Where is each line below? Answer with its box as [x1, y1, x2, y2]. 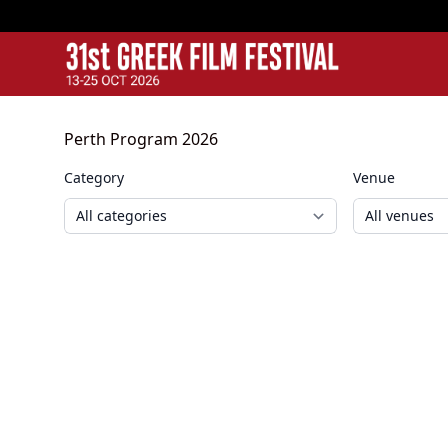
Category [64, 168, 124, 187]
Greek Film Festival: [63, 88, 242, 115]
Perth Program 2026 [64, 128, 218, 150]
